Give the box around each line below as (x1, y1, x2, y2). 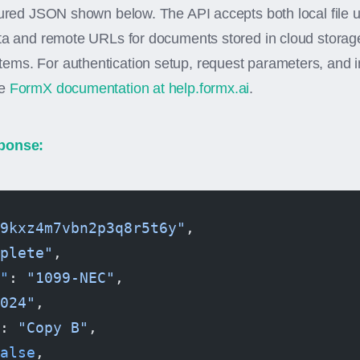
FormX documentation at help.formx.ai (9, 80, 250, 96)
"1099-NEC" (27, 269, 115, 286)
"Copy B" (18, 319, 88, 336)
